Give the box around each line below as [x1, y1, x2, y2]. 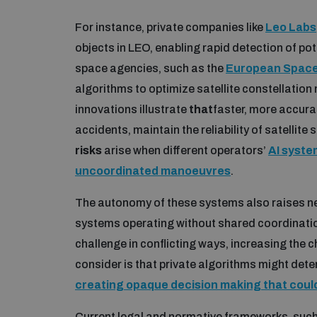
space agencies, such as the [75, 62, 226, 74]
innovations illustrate [75, 103, 189, 115]
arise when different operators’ [102, 144, 268, 156]
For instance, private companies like [75, 21, 265, 33]
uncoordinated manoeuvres [75, 164, 231, 177]
